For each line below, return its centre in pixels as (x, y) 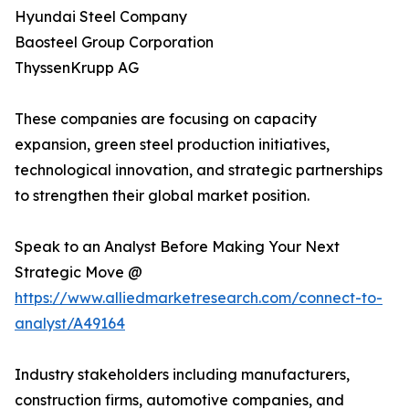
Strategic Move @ (79, 273)
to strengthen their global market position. (162, 196)
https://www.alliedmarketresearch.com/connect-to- (199, 298)
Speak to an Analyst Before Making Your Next (177, 247)
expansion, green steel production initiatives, (172, 145)
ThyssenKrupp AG (77, 68)
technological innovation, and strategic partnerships (199, 170)
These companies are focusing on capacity (166, 119)
